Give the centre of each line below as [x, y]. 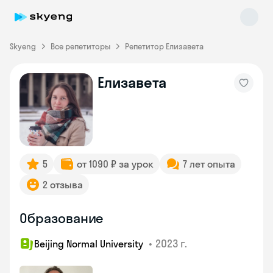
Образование [62, 218]
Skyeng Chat [63, 104]
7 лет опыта [209, 164]
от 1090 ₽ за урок [115, 164]
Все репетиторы [80, 46]
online [51, 115]
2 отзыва [63, 185]
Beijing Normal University [90, 244]
